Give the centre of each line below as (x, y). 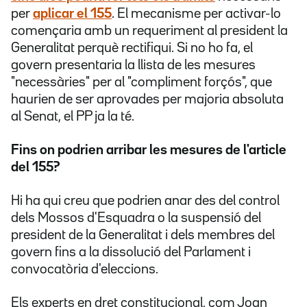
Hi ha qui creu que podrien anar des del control (145, 201)
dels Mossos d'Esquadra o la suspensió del (136, 218)
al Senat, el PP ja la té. (73, 117)
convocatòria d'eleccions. (85, 270)
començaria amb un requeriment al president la (149, 31)
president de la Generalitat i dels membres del (143, 235)
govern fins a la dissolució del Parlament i (131, 253)
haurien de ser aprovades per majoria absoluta (147, 100)
